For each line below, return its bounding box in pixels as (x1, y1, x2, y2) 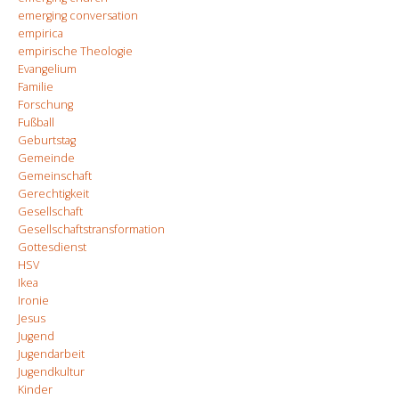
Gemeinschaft (18, 168, 92, 184)
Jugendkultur (18, 364, 85, 380)
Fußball (18, 115, 54, 131)
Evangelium (18, 61, 77, 77)
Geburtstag (18, 133, 76, 149)
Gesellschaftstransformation (18, 222, 165, 238)
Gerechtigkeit (18, 186, 89, 202)
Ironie (18, 293, 49, 309)
